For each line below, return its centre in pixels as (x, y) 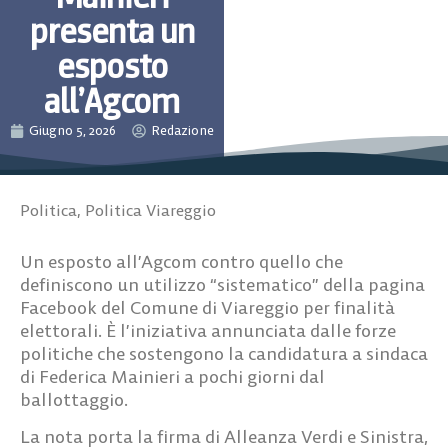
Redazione (182, 130)
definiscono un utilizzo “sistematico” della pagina (222, 284)
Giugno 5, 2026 (72, 130)
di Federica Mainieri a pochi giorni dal (172, 376)
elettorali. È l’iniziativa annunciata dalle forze (208, 330)
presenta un (112, 30)
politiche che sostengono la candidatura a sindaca (224, 353)
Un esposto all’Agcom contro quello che (181, 261)
